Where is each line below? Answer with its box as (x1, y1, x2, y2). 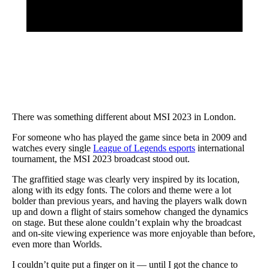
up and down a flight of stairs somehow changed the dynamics (12, 206, 248, 217)
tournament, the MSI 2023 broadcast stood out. (12, 153, 190, 164)
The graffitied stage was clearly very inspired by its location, (12, 174, 240, 184)
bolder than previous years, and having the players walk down (12, 195, 247, 206)
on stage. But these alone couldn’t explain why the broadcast (12, 217, 241, 228)
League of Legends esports (93, 142, 195, 153)
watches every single (12, 142, 93, 153)
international (195, 142, 244, 153)
